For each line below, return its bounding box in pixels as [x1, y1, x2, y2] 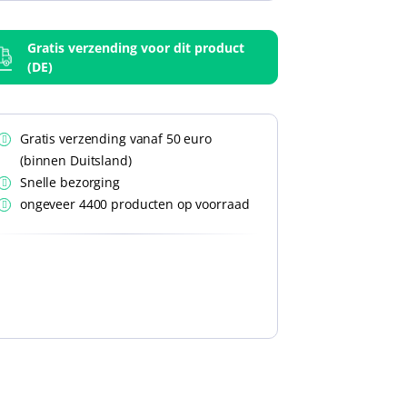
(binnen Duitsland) [20, 152, 132, 169]
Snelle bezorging [20, 174, 120, 191]
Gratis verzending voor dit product [27, 39, 244, 56]
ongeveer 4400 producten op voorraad [20, 195, 250, 213]
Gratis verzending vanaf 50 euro [20, 130, 212, 147]
